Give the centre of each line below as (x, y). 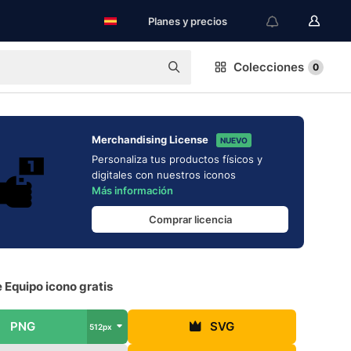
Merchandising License (150, 139)
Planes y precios (188, 21)
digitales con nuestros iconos (164, 175)
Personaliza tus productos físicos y (177, 159)
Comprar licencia (190, 219)
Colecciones (269, 67)
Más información (132, 190)
